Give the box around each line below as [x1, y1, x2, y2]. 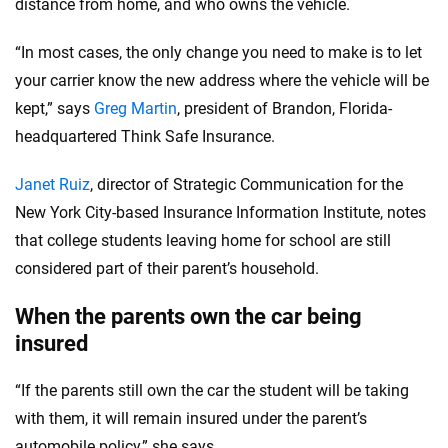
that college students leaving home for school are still [15, 231, 391, 250]
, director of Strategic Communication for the [90, 175, 403, 194]
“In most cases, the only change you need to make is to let [15, 43, 422, 62]
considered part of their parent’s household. [15, 259, 319, 278]
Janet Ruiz [15, 175, 90, 194]
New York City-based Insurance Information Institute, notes [15, 203, 426, 222]
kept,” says [15, 99, 94, 118]
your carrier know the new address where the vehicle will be [15, 71, 429, 90]
